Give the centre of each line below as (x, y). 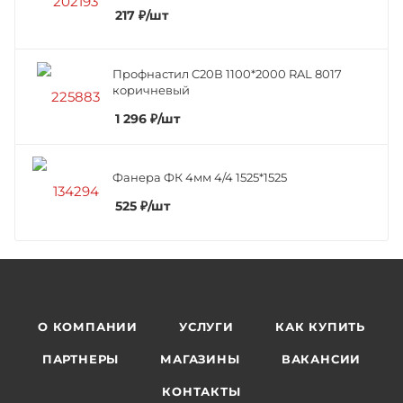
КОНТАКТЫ (201, 392)
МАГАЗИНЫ (200, 359)
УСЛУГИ (206, 327)
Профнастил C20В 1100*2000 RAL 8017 (227, 73)
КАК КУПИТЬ (320, 327)
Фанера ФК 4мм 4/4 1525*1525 (200, 177)
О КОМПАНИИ (88, 327)
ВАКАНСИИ (321, 359)
